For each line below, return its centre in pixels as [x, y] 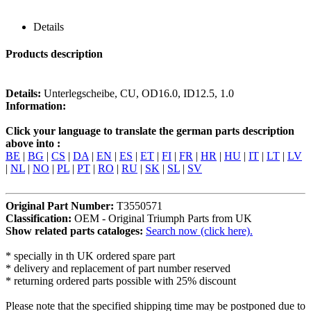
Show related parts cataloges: [76, 231]
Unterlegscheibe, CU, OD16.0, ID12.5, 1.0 [139, 94]
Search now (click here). [199, 231]
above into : [33, 144]
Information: [36, 106]
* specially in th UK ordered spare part [90, 256]
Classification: [40, 219]
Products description [54, 54]
